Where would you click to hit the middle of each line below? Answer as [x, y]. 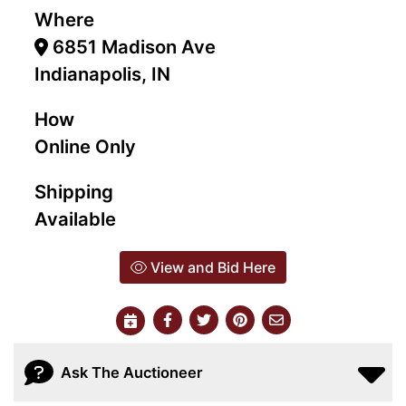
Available [75, 219]
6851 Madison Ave [132, 47]
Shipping [74, 192]
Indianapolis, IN [102, 74]
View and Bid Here [211, 268]
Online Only [85, 147]
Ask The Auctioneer [132, 372]
